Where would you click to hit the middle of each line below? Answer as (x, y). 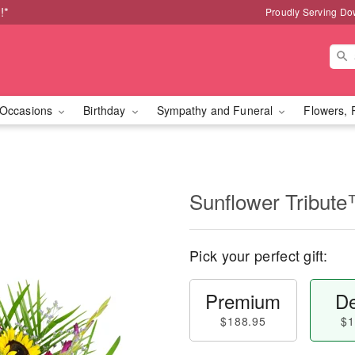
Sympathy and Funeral (216, 110)
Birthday (106, 110)
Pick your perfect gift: (258, 255)
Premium (243, 301)
